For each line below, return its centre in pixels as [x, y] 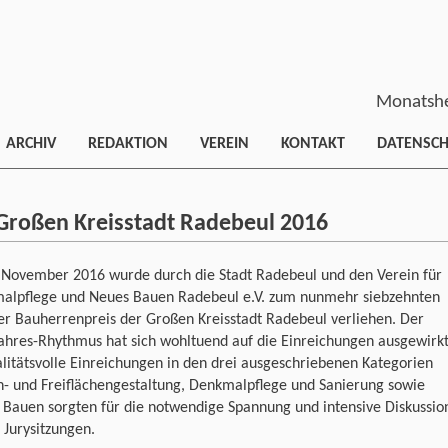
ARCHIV [31, 144]
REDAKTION [128, 144]
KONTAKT [313, 144]
